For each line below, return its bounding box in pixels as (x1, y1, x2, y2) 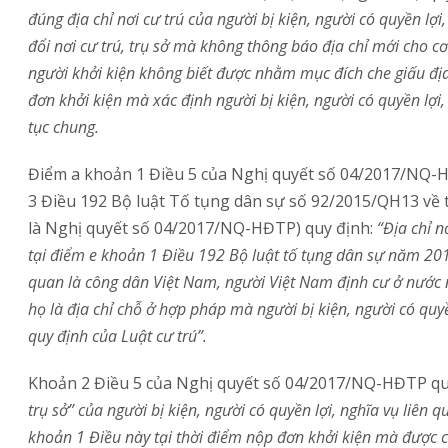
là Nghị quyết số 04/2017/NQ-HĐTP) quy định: (28, 216, 377, 239)
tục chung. (28, 115, 99, 138)
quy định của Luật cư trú (28, 324, 197, 347)
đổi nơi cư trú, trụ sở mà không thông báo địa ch (28, 34, 364, 57)
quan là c (28, 270, 92, 293)
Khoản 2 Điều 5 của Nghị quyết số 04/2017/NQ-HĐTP (28, 371, 427, 394)
